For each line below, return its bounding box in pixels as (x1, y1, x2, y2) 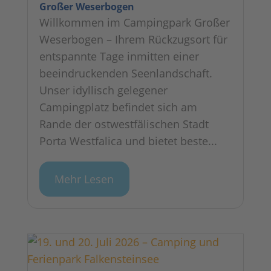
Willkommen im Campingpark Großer (39, 15, 230, 30)
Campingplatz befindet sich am (39, 100, 197, 115)
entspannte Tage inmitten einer (39, 49, 199, 64)
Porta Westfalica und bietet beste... (39, 134, 217, 149)
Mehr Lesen (54, 171, 114, 186)
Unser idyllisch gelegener (39, 83, 168, 98)
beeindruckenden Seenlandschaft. (39, 66, 212, 81)
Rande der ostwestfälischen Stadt (39, 117, 209, 132)
